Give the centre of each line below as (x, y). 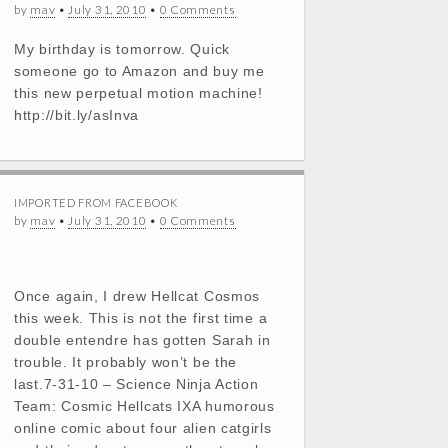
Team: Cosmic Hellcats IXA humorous (144, 406)
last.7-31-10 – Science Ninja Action (136, 384)
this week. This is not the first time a (141, 318)
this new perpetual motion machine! (138, 93)
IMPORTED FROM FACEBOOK (96, 202)
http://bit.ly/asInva (76, 115)
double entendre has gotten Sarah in (142, 340)
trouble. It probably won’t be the (126, 362)
